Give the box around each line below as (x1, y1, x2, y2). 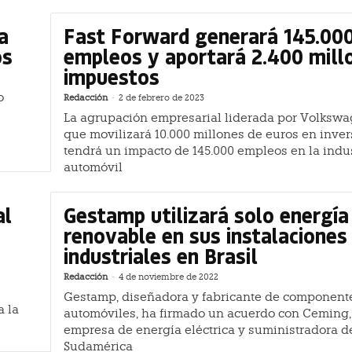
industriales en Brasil (64, 242, 258, 270)
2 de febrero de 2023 (119, 92, 204, 103)
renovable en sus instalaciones (64, 222, 347, 250)
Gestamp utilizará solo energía (64, 201, 349, 229)
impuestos (64, 62, 159, 90)
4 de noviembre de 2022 (119, 272, 218, 283)
